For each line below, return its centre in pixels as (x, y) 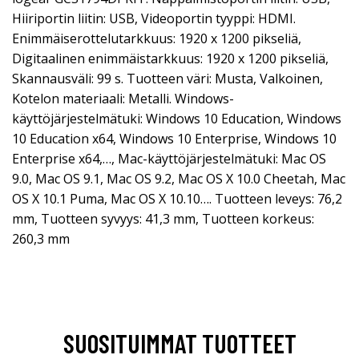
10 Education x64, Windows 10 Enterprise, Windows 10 (174, 138)
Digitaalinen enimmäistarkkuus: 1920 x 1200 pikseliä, (170, 58)
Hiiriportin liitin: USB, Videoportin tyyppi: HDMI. (154, 18)
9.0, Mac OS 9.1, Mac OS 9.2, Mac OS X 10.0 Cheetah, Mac (179, 178)
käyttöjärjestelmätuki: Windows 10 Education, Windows (177, 118)
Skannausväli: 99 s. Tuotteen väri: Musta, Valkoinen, (167, 78)
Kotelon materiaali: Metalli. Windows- (123, 98)
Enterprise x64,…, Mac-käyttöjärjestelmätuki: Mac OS (169, 158)
